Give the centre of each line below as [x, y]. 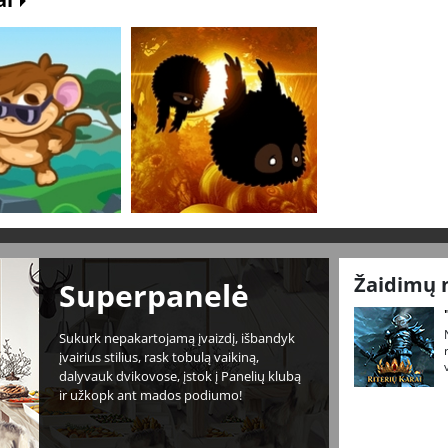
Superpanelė [154, 295]
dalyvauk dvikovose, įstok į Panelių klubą [180, 376]
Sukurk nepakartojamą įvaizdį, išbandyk [177, 338]
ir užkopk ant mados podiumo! [150, 395]
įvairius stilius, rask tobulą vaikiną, [159, 357]
